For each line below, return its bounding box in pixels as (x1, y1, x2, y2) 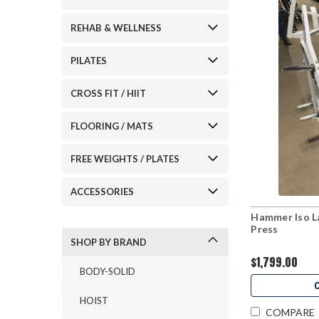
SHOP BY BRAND (70, 236, 147, 248)
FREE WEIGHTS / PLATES (70, 153, 179, 164)
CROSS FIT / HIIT (70, 88, 146, 99)
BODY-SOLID (80, 266, 135, 277)
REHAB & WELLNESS (70, 22, 162, 33)
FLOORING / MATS (70, 120, 153, 132)
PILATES (70, 55, 107, 66)
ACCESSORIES (70, 186, 134, 197)
